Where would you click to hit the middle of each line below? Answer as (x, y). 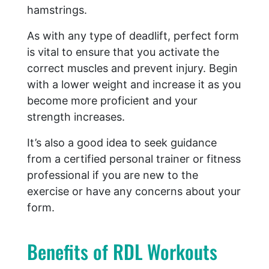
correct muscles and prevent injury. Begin (132, 68)
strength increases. (76, 117)
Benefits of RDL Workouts (122, 252)
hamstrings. (57, 10)
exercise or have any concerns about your (134, 192)
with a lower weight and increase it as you (134, 85)
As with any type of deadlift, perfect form (133, 36)
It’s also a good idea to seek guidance (122, 143)
